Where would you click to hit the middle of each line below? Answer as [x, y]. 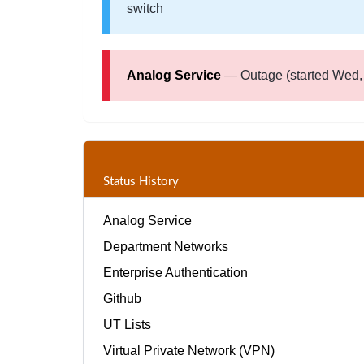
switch [145, 9]
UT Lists [127, 325]
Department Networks [166, 247]
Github [122, 299]
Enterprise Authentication [175, 273]
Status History [141, 182]
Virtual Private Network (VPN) [189, 351]
